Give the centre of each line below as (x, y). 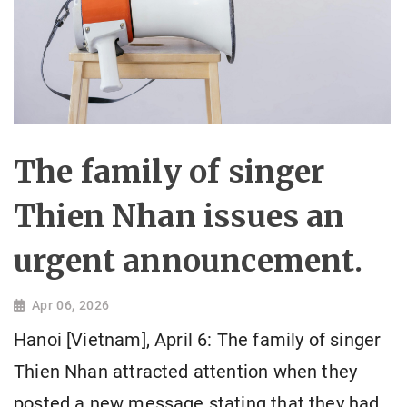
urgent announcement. (189, 261)
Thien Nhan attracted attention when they (186, 372)
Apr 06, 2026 (70, 306)
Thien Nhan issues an (179, 217)
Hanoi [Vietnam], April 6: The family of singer (198, 341)
